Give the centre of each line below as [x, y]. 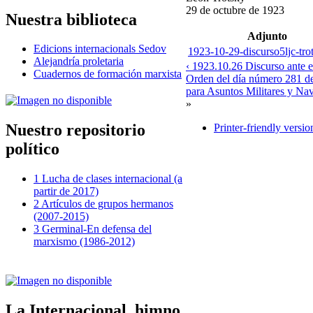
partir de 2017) [66, 191]
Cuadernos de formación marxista [108, 74]
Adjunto [267, 36]
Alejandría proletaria [79, 61]
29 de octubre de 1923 [235, 10]
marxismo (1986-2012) [84, 242]
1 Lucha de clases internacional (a [108, 179]
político [32, 149]
